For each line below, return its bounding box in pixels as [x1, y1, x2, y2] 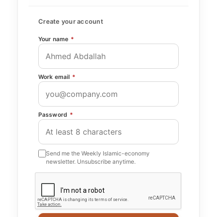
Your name [38, 35, 70, 43]
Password [38, 111, 69, 118]
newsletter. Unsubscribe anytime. [46, 158, 136, 165]
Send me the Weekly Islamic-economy [46, 150, 150, 157]
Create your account [38, 17, 103, 25]
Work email [38, 73, 72, 80]
